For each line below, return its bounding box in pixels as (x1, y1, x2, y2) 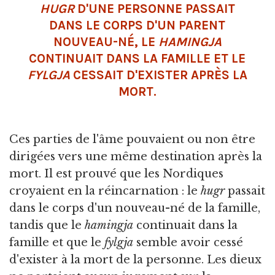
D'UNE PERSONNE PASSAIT (74, 1, 235, 17)
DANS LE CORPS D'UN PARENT (49, 18, 226, 33)
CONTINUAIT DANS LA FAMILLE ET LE (29, 51, 246, 66)
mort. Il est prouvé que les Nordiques (9, 167, 223, 181)
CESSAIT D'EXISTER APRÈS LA (69, 68, 247, 83)
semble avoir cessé (133, 236, 243, 250)
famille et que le (9, 236, 104, 250)
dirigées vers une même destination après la (9, 150, 262, 164)
